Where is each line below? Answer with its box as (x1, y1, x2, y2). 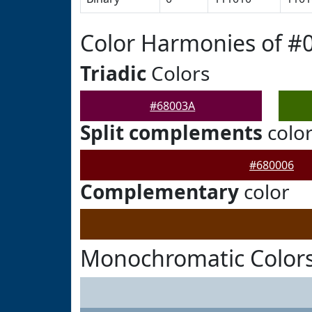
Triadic (80, 60, 146, 86)
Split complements (80, 119, 263, 146)
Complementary (80, 178, 239, 205)
